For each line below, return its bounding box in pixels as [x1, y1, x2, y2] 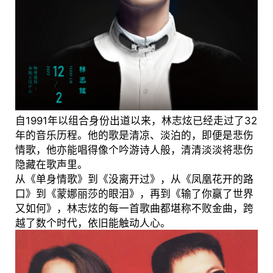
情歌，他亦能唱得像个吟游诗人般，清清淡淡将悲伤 [15, 144, 253, 157]
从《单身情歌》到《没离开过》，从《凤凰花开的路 [15, 173, 253, 186]
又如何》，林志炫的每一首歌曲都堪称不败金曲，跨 [15, 202, 253, 215]
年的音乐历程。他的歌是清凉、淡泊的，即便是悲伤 [15, 129, 253, 142]
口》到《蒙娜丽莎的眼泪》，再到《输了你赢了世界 [15, 188, 253, 200]
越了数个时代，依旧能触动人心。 [15, 217, 171, 230]
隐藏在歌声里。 [15, 158, 88, 171]
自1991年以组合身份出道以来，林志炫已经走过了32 [15, 115, 257, 127]
